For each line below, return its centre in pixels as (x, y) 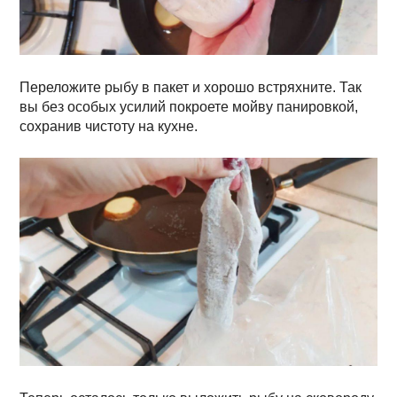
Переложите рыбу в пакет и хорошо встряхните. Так (191, 88)
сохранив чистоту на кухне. (109, 127)
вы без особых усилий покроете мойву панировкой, (189, 107)
